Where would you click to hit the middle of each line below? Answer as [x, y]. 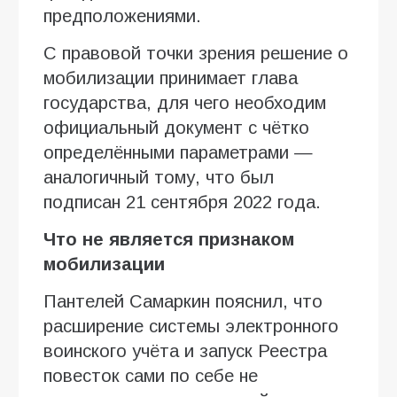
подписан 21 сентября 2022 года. [182, 202]
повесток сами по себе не [151, 375]
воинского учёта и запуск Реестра [185, 350]
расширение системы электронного [191, 326]
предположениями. [122, 16]
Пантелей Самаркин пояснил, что [183, 301]
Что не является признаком [169, 239]
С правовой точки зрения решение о [196, 53]
